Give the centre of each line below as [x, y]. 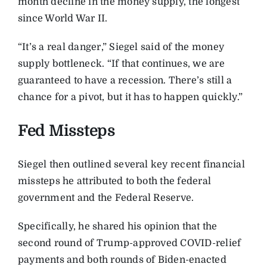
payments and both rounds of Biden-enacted [122, 260]
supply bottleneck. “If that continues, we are [121, 64]
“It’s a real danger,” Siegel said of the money [121, 47]
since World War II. [63, 19]
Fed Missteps [66, 131]
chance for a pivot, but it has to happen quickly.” [130, 97]
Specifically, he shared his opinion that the [117, 227]
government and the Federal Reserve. [106, 198]
